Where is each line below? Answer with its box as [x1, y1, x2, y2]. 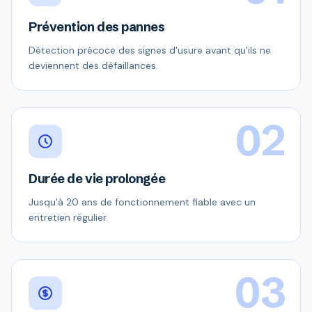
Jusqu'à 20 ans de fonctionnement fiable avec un [29, 196, 256, 208]
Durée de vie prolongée [29, 171, 166, 187]
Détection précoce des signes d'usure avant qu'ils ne [29, 44, 271, 56]
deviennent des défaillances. [29, 59, 158, 72]
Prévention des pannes [29, 19, 165, 35]
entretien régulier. [29, 211, 108, 224]
